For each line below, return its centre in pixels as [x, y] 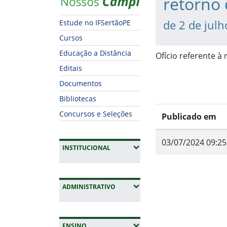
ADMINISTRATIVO [89, 187]
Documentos [81, 84]
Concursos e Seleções [96, 113]
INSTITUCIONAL [86, 148]
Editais [71, 68]
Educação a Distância [95, 53]
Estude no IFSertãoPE [95, 23]
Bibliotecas [78, 99]
